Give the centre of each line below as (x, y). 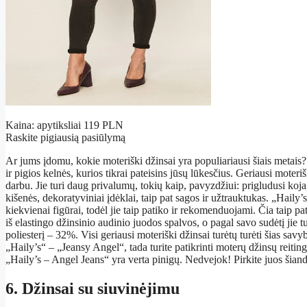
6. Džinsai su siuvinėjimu (93, 289)
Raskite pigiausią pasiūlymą (65, 138)
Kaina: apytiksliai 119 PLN (64, 125)
